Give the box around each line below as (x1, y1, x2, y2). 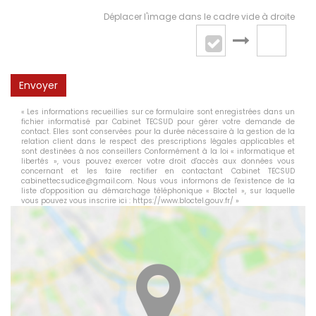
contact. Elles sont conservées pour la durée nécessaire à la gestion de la (21, 126, 295, 138)
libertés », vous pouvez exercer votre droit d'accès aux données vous (21, 156, 295, 167)
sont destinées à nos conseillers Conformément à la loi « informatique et (21, 146, 295, 157)
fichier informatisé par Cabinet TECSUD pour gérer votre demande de (21, 116, 295, 128)
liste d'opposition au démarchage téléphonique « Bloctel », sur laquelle (21, 186, 295, 197)
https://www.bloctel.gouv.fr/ (133, 195, 233, 207)
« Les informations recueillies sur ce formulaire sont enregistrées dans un (21, 107, 295, 118)
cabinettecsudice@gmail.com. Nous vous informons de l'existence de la (21, 176, 295, 187)
